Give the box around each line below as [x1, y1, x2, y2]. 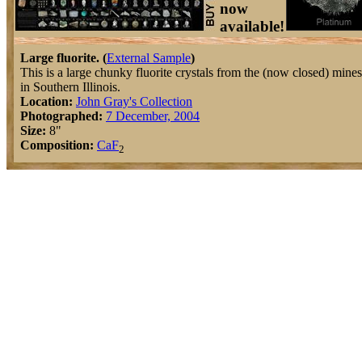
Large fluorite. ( [20, 51, 107, 65]
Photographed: [20, 109, 103, 123]
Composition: [20, 138, 94, 152]
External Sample [107, 51, 191, 65]
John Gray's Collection [76, 95, 192, 108]
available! [220, 18, 284, 35]
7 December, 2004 [106, 109, 200, 123]
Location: [20, 95, 73, 108]
